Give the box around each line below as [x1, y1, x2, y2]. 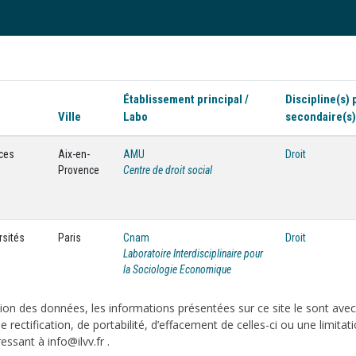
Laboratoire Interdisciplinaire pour [123, 247, 263, 260]
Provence [58, 164, 99, 176]
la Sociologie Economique [123, 263, 231, 276]
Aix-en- [58, 148, 90, 161]
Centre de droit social [123, 164, 212, 176]
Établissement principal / [123, 92, 249, 106]
